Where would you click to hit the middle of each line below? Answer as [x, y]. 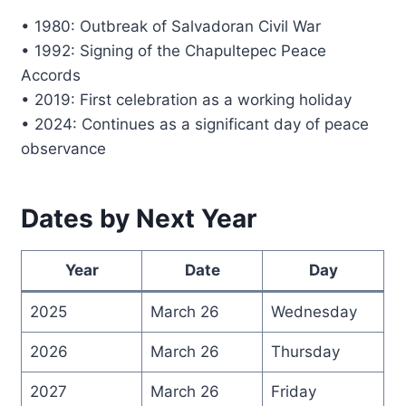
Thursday [305, 352]
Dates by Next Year [139, 219]
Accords [51, 76]
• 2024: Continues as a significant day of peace [195, 125]
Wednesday [314, 312]
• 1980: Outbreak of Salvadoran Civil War [171, 27]
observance [64, 149]
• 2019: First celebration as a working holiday [187, 100]
